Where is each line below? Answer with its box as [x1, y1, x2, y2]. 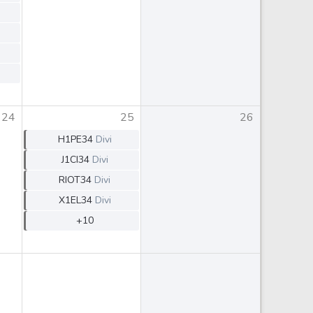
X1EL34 [58, 194, 92, 207]
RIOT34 [59, 173, 92, 187]
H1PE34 [57, 133, 93, 146]
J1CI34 [61, 153, 89, 166]
